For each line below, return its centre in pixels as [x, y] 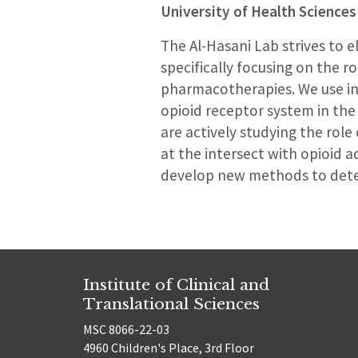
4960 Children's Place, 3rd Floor [169, 348]
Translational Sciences [171, 303]
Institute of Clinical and [176, 284]
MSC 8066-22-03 [126, 330]
